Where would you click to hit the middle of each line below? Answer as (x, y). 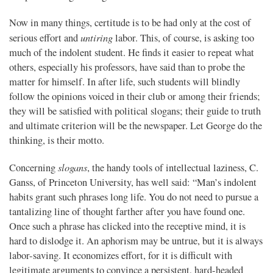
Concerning (34, 168)
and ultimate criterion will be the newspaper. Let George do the (136, 126)
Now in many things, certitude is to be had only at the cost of (130, 23)
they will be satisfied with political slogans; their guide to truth (135, 111)
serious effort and (45, 38)
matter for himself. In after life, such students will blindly (125, 82)
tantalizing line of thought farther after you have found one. (127, 212)
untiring (97, 37)
